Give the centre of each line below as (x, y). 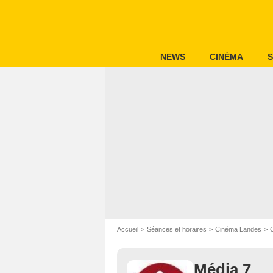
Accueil (128, 229)
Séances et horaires (177, 229)
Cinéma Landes (238, 229)
